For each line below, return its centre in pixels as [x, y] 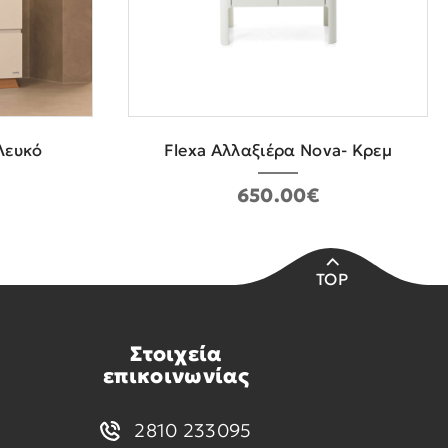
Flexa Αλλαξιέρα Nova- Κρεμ [278, 151]
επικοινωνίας [176, 376]
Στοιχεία [176, 354]
